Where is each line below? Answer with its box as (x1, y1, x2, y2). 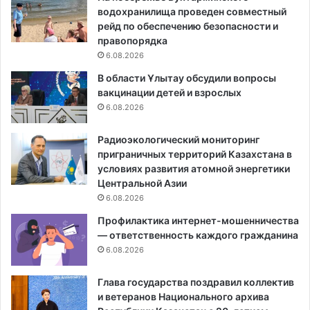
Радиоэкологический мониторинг (98, 133, 259, 145)
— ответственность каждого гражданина (98, 228, 298, 241)
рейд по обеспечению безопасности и (98, 19, 278, 32)
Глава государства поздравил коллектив (98, 275, 294, 288)
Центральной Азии (98, 176, 187, 189)
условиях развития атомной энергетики (98, 162, 290, 174)
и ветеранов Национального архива (98, 290, 269, 302)
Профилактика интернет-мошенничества (98, 214, 299, 226)
